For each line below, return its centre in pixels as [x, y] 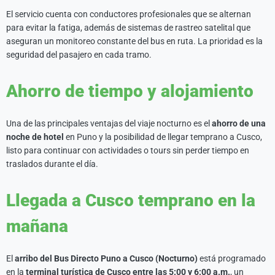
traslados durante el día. [52, 164]
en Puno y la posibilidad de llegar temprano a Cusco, [163, 137]
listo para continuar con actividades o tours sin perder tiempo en [128, 150]
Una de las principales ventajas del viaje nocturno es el [109, 123]
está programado [232, 258]
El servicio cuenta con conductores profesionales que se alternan [129, 14]
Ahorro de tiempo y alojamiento [130, 91]
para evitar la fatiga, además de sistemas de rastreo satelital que [128, 28]
